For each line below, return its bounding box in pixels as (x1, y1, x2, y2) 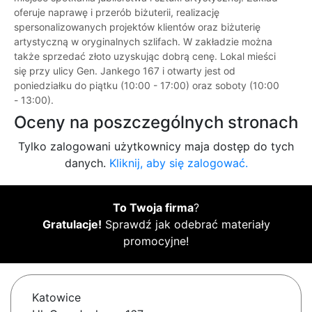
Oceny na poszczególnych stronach (14, 112, 298, 133)
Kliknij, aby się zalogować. (109, 156, 248, 171)
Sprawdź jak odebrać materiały (101, 217, 270, 232)
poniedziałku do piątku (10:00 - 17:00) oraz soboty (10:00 (14, 79, 279, 92)
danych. (64, 156, 109, 171)
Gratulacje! (42, 217, 102, 232)
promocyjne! (123, 234, 189, 249)
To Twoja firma (113, 201, 194, 215)
